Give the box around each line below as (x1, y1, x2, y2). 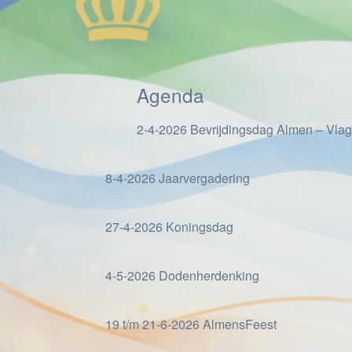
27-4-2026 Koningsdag (105, 218, 233, 236)
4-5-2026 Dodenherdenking (105, 266, 259, 284)
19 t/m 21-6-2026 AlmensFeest (105, 315, 277, 333)
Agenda (137, 81, 204, 108)
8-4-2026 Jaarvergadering (105, 169, 250, 187)
